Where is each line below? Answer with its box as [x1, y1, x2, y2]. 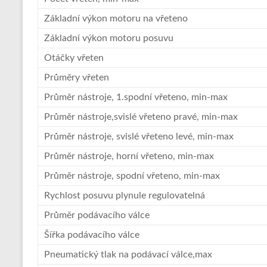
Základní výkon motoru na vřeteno [44, 14, 188, 24]
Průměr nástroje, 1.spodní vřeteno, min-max [44, 92, 228, 103]
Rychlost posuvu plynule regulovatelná [44, 191, 205, 201]
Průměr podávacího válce [44, 210, 150, 221]
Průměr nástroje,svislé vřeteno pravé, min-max [44, 112, 238, 122]
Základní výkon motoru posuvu [44, 33, 173, 44]
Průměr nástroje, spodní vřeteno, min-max [44, 171, 220, 181]
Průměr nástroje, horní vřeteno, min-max [44, 151, 214, 162]
